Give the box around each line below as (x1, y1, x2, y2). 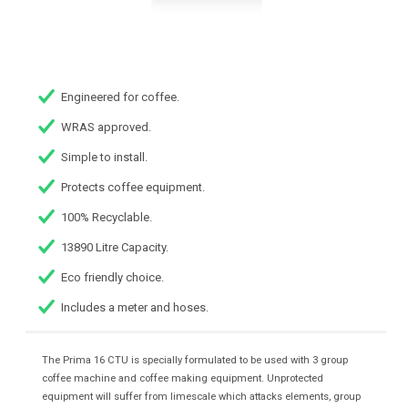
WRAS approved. (61, 120, 152, 135)
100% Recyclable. (61, 210, 153, 225)
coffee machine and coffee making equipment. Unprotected (41, 372, 323, 385)
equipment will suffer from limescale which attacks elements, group (41, 391, 361, 403)
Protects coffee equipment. (61, 180, 206, 195)
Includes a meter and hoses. (61, 301, 209, 315)
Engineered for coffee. (61, 90, 180, 105)
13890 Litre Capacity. (61, 240, 169, 255)
